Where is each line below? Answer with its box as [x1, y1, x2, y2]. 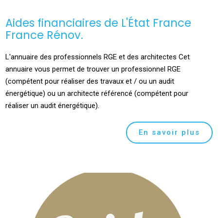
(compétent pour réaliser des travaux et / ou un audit [5, 76, 175, 86]
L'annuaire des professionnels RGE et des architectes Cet [5, 52, 190, 61]
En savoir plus [138, 127, 200, 137]
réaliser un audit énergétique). [5, 101, 100, 110]
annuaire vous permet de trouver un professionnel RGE [5, 64, 181, 73]
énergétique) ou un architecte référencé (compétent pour [5, 89, 189, 98]
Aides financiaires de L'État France [5, 15, 192, 31]
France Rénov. [5, 27, 84, 43]
